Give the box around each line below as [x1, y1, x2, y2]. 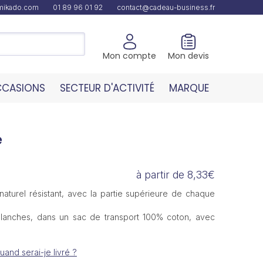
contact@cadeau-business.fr [117, 3, 215, 12]
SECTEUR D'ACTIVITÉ [59, 81, 154, 95]
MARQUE [168, 81, 209, 95]
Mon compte [103, 49, 156, 62]
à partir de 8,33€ [136, 168, 215, 181]
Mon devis [168, 49, 209, 62]
